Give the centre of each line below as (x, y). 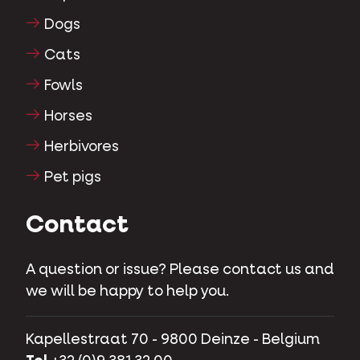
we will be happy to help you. (127, 291)
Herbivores (82, 147)
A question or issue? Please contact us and (180, 270)
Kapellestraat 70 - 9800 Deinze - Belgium (173, 340)
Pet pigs (73, 177)
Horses (69, 116)
